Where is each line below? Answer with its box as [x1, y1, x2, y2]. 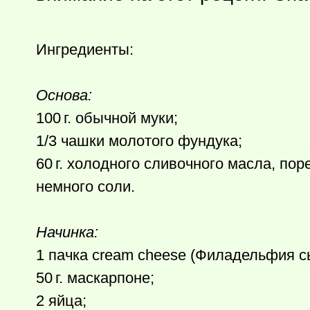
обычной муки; [71, 109, 178, 127]
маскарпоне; [63, 269, 154, 286]
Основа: [36, 86, 92, 104]
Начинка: [36, 224, 98, 241]
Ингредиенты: [36, 41, 134, 58]
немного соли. [36, 178, 135, 195]
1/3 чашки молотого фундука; [36, 132, 242, 149]
